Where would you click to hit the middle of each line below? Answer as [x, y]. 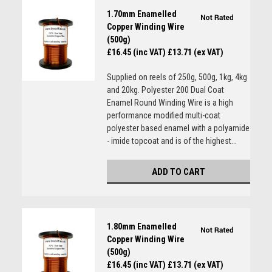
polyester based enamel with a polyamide [178, 128]
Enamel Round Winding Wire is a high [170, 103]
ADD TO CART [178, 172]
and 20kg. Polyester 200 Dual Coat [165, 90]
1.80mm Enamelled [141, 226]
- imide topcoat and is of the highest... [172, 141]
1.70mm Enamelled [141, 14]
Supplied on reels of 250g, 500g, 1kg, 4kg [177, 77]
